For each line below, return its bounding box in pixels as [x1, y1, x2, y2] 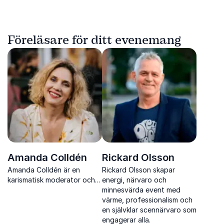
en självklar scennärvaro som [102, 205, 196, 214]
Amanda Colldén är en [7, 165, 80, 174]
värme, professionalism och [102, 195, 192, 204]
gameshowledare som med [7, 185, 95, 194]
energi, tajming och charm [7, 195, 92, 204]
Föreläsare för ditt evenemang [7, 32, 181, 47]
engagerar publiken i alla [7, 205, 87, 214]
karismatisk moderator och [7, 175, 95, 184]
